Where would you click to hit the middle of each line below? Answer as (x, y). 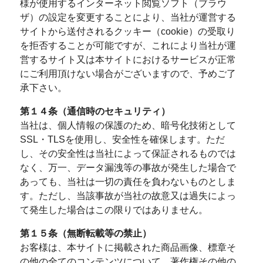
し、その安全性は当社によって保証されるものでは (128, 154)
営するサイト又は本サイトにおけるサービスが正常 (128, 60)
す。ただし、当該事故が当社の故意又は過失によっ (128, 196)
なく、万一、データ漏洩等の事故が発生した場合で (128, 168)
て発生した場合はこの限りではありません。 (114, 210)
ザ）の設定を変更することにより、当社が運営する (128, 17)
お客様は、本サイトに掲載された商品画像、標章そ (128, 247)
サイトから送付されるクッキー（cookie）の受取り (127, 31)
